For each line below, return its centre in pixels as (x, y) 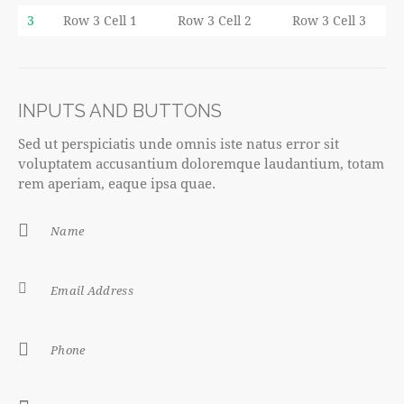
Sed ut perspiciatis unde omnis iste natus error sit (179, 144)
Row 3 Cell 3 (329, 21)
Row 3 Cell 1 (100, 21)
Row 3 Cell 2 (214, 21)
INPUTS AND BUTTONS (120, 111)
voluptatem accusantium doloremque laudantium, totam (201, 164)
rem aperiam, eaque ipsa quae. (117, 184)
